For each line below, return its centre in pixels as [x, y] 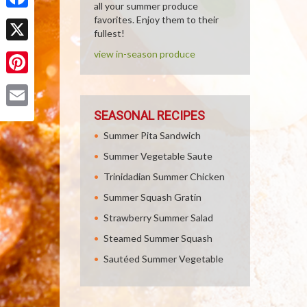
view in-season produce [145, 54]
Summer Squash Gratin [152, 197]
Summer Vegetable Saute [158, 156]
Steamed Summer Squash [158, 238]
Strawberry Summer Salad [158, 218]
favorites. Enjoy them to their [156, 20]
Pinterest [27, 84]
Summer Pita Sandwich [152, 135]
